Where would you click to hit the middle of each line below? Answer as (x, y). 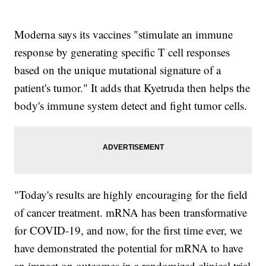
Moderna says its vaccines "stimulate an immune (124, 34)
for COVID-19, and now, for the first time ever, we (129, 230)
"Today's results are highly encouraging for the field (131, 194)
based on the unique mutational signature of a (118, 69)
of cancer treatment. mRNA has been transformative (131, 212)
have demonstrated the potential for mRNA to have (129, 248)
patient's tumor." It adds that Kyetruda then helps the (132, 87)
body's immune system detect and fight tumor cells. (131, 105)
